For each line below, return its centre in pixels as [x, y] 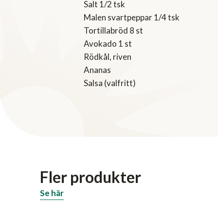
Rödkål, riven [108, 57]
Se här [52, 193]
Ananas [97, 70]
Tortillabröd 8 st [113, 31]
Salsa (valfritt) [110, 83]
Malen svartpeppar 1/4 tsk [132, 18]
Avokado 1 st [108, 44]
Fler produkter [91, 177]
